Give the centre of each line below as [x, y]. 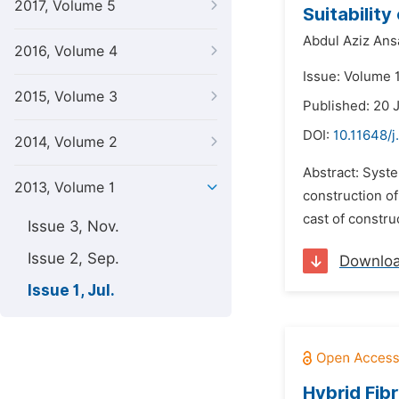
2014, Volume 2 [66, 142]
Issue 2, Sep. [73, 258]
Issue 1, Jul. [71, 290]
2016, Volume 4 [66, 51]
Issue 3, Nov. [73, 226]
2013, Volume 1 [65, 187]
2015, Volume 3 [66, 97]
